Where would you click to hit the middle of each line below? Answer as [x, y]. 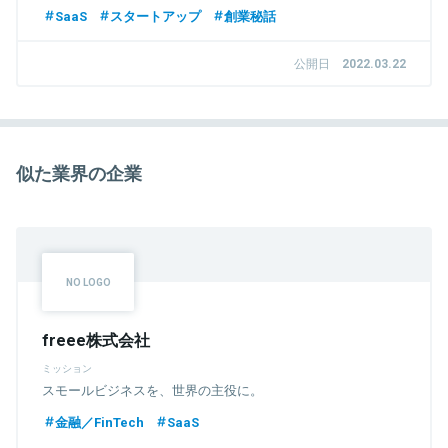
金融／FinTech [99, 421]
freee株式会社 [96, 338]
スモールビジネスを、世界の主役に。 [152, 389]
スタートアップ [155, 15]
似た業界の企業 [79, 172]
